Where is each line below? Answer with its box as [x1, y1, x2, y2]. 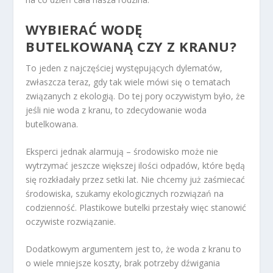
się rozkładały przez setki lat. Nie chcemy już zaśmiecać [26, 174, 246, 186]
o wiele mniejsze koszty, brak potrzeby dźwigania [26, 257, 221, 269]
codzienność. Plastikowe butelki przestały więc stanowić [26, 202, 247, 214]
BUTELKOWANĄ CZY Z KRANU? [26, 37, 237, 55]
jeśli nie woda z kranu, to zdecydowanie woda [26, 104, 207, 116]
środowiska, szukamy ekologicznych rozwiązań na [26, 188, 224, 200]
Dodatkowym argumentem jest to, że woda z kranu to [26, 243, 242, 255]
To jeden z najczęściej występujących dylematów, [26, 62, 223, 74]
